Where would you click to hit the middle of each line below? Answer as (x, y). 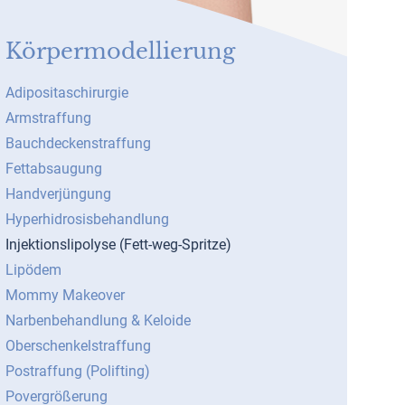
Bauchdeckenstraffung (78, 143)
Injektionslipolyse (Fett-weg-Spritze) (118, 245)
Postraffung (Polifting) (78, 371)
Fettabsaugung (54, 169)
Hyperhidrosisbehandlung (87, 219)
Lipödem (33, 270)
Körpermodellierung (120, 51)
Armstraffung (48, 118)
